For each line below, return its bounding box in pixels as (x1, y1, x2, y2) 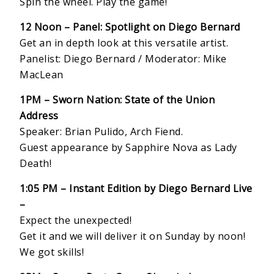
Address (20, 109, 59, 123)
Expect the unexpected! (20, 213, 138, 228)
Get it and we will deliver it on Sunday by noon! (20, 229, 246, 243)
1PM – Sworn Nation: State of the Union (20, 93, 215, 107)
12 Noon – (20, 20, 70, 34)
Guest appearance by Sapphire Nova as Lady (20, 141, 237, 155)
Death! (20, 157, 52, 171)
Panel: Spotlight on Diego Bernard (73, 20, 240, 34)
